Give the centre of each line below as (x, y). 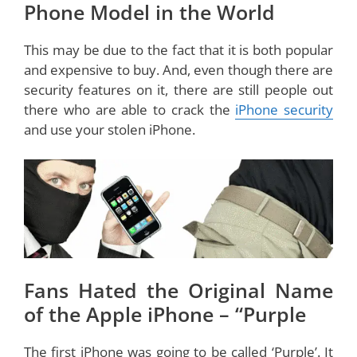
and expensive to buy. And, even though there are (178, 69)
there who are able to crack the (130, 109)
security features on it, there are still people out (178, 89)
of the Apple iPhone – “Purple (165, 314)
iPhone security (284, 109)
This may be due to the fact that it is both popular (178, 49)
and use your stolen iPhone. (110, 129)
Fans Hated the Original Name (178, 290)
